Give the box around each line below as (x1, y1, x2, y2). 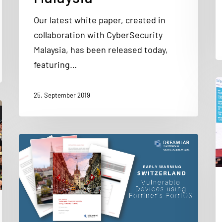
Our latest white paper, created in (34, 14, 166, 25)
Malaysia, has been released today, (34, 44, 168, 55)
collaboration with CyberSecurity (34, 29, 163, 40)
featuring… (34, 59, 77, 70)
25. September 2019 (34, 91, 90, 100)
